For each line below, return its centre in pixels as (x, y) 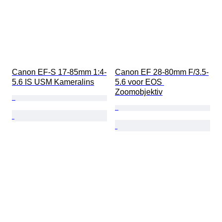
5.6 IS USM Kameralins (53, 82)
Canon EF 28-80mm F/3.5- (162, 72)
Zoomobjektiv (139, 92)
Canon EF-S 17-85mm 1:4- (59, 72)
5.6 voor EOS (139, 82)
